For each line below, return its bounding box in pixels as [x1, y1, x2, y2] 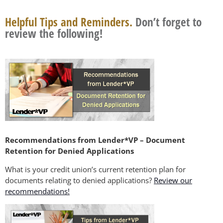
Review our [154, 175, 192, 186]
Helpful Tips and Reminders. [5, 13, 132, 30]
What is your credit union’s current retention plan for [5, 164, 186, 175]
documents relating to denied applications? [5, 175, 154, 186]
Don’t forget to [132, 13, 202, 30]
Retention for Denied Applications [5, 146, 134, 156]
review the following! [5, 25, 103, 41]
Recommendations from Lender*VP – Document [5, 135, 185, 145]
